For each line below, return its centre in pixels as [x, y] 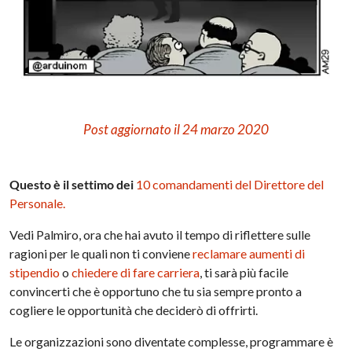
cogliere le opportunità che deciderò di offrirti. [134, 310]
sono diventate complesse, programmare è [219, 341]
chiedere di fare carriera [136, 272]
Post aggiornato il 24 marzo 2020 [176, 129]
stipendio [35, 272]
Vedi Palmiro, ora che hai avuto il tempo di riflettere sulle [160, 234]
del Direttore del [279, 184]
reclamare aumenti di [249, 253]
